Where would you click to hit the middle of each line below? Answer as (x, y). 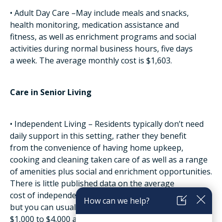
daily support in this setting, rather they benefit (98, 136)
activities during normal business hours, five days (101, 49)
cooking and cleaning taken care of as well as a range (109, 160)
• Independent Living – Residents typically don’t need (107, 124)
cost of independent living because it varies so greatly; (110, 195)
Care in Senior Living (51, 92)
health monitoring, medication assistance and (94, 25)
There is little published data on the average (92, 183)
